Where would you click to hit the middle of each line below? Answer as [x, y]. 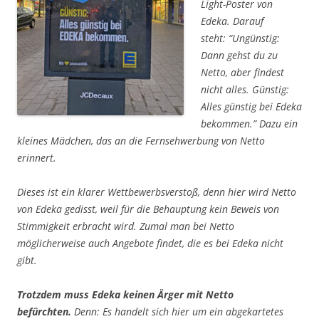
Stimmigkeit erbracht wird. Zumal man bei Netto [126, 226]
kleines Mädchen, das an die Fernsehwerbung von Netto [141, 141]
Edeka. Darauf [232, 21]
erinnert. [37, 158]
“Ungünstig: [254, 38]
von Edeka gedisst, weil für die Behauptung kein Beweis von [148, 209]
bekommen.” [229, 124]
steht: [215, 38]
